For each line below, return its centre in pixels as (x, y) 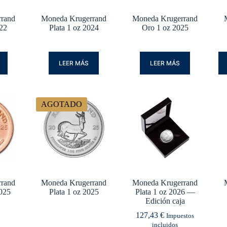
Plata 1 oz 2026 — (165, 192)
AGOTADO (61, 104)
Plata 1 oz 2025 (74, 192)
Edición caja (165, 201)
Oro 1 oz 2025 (165, 28)
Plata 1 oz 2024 (74, 28)
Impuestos (180, 216)
